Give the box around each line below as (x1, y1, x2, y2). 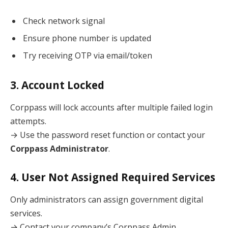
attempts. (10, 115, 46, 127)
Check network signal (23, 15, 105, 27)
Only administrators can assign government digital (10, 193, 203, 205)
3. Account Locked (10, 78, 104, 93)
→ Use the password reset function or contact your (10, 129, 205, 140)
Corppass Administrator (10, 142, 108, 154)
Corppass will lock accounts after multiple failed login (10, 101, 213, 113)
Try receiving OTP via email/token (23, 50, 152, 62)
